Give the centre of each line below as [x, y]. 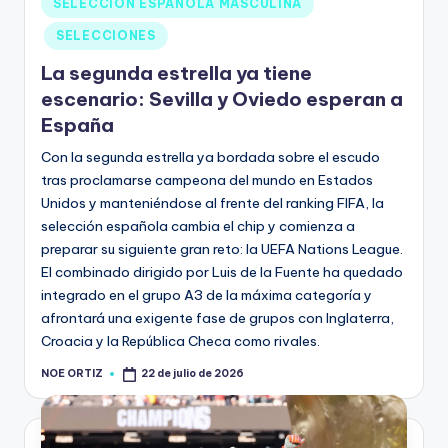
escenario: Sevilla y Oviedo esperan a [222, 99]
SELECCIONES [106, 35]
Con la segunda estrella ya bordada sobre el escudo [210, 157]
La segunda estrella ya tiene [176, 73]
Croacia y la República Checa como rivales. [180, 341]
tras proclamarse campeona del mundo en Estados [207, 180]
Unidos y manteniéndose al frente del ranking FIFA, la [212, 203]
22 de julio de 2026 [193, 374]
